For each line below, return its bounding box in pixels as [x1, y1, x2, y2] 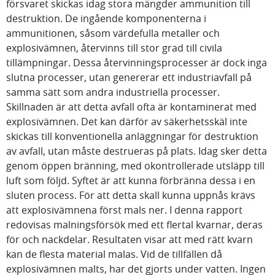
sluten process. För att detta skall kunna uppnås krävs [6, 188, 255, 202]
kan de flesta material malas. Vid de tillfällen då [6, 247, 222, 261]
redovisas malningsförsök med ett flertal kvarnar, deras [6, 218, 263, 231]
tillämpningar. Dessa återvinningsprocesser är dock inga [6, 56, 267, 69]
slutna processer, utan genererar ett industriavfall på [6, 71, 252, 84]
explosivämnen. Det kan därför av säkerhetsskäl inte [6, 115, 247, 128]
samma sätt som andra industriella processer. [6, 85, 220, 99]
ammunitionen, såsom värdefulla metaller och [6, 26, 220, 40]
